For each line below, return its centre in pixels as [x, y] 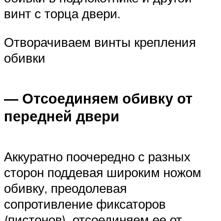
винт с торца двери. [62, 14]
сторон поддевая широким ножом [103, 172]
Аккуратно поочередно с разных [97, 157]
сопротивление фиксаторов [85, 204]
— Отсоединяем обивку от [98, 98]
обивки [25, 57]
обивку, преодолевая [65, 188]
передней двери [62, 116]
